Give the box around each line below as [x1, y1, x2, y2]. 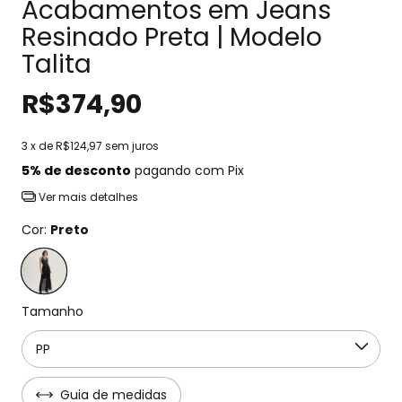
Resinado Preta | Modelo [22, 19, 322, 55]
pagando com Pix [131, 161, 244, 179]
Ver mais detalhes [35, 188, 138, 205]
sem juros [105, 137, 159, 153]
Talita [22, 46, 92, 82]
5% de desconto [22, 161, 131, 179]
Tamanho [22, 301, 83, 320]
